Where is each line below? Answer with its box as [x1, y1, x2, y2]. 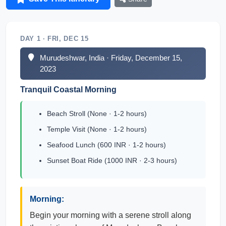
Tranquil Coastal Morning [20, 85, 117, 94]
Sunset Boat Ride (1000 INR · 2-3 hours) [47, 156, 177, 164]
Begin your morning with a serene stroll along [30, 211, 191, 219]
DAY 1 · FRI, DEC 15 [20, 35, 89, 42]
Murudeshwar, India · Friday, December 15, [40, 53, 183, 62]
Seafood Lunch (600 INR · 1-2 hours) [47, 141, 166, 149]
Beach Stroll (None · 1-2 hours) [47, 109, 147, 118]
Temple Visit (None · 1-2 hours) [47, 125, 147, 133]
